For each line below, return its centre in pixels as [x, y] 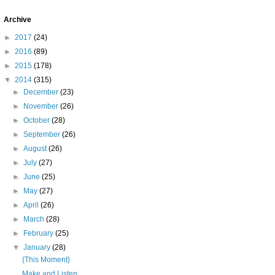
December [42, 92]
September [43, 134]
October [38, 120]
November [42, 106]
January [38, 247]
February [40, 233]
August [36, 149]
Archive [17, 20]
